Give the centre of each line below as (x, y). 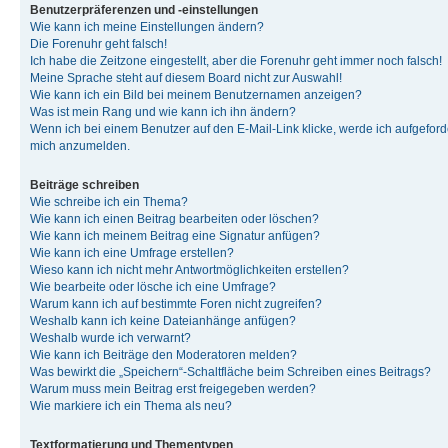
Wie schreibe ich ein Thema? (109, 201)
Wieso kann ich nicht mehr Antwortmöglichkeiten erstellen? (189, 269)
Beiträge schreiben (84, 184)
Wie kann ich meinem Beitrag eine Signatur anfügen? (175, 235)
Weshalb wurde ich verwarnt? (110, 337)
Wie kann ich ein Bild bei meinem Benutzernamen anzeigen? (196, 94)
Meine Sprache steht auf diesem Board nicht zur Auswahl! (186, 77)
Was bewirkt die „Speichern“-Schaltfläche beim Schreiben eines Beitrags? (230, 371)
